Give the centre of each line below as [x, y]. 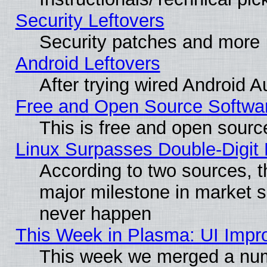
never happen [95, 213]
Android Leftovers [88, 63]
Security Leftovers [90, 20]
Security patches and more [149, 42]
